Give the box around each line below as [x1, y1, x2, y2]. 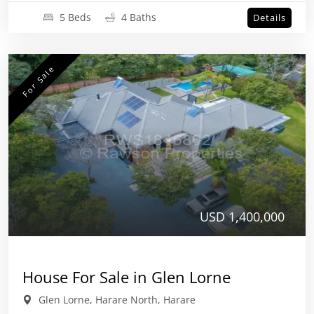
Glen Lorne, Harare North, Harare [36, 293, 196, 306]
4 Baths [118, 11, 156, 24]
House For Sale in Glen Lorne [22, 266, 231, 287]
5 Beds [57, 11, 94, 24]
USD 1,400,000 [200, 208, 285, 225]
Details [253, 11, 286, 24]
